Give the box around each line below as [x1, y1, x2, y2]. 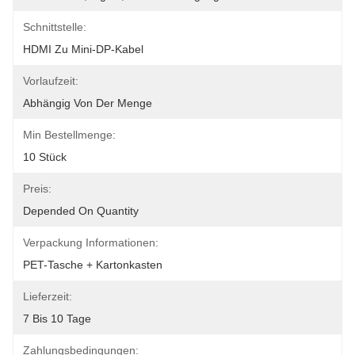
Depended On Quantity [23, 204, 139, 217]
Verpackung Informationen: [23, 236, 158, 249]
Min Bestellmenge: [23, 128, 116, 141]
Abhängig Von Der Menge [23, 97, 152, 109]
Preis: [23, 182, 52, 195]
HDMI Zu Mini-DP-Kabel [23, 43, 143, 55]
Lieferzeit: [23, 290, 72, 303]
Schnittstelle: [23, 21, 86, 33]
